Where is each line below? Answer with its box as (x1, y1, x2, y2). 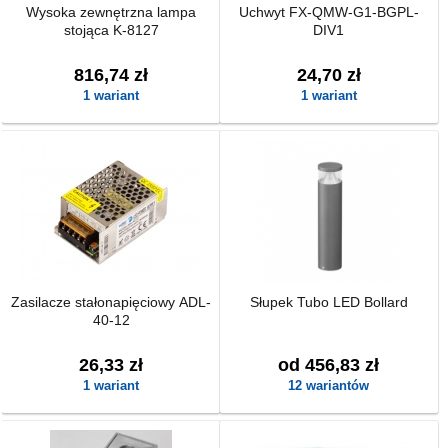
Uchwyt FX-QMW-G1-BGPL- (238, 4, 419, 20)
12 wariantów (288, 378, 370, 393)
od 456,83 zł (278, 355, 380, 375)
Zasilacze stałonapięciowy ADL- (11, 294, 212, 310)
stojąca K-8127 (63, 22, 159, 38)
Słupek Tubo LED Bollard (249, 294, 408, 310)
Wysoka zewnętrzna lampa (26, 4, 197, 20)
